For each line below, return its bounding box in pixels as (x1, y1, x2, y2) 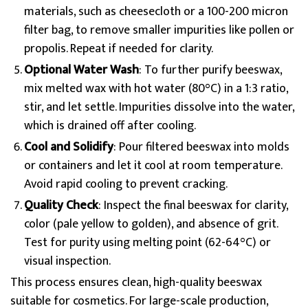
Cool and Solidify (24, 137, 113, 157)
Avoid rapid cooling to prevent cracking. (24, 174, 228, 195)
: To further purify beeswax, (139, 60, 282, 80)
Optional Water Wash (24, 60, 139, 80)
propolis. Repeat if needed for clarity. (24, 38, 213, 59)
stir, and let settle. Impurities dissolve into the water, (24, 97, 294, 118)
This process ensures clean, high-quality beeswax (10, 272, 262, 293)
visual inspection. (24, 251, 111, 272)
